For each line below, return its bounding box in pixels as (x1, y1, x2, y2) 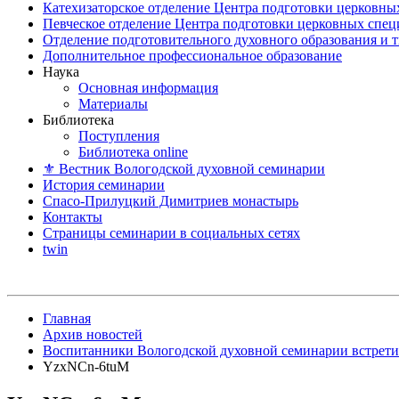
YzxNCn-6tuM (43, 359, 129, 374)
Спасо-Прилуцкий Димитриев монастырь (43, 193, 298, 208)
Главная (43, 311, 91, 326)
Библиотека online (78, 144, 188, 159)
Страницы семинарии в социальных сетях (43, 225, 300, 240)
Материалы (78, 96, 148, 111)
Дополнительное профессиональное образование (43, 48, 342, 63)
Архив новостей (43, 327, 142, 342)
